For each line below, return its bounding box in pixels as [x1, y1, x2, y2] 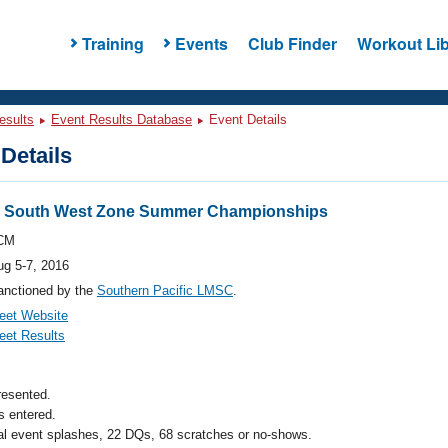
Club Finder [247, 31, 337, 55]
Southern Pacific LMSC [97, 283, 233, 298]
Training [81, 31, 144, 55]
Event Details [205, 112, 287, 127]
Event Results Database [51, 112, 192, 127]
